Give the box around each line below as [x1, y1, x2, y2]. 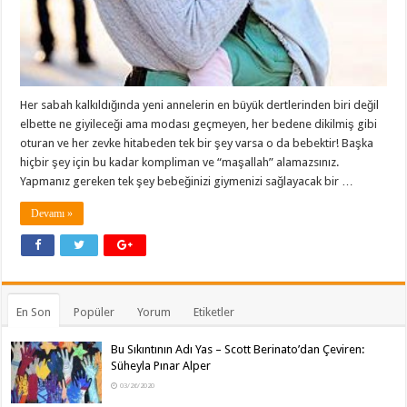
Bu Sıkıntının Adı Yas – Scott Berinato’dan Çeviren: [111, 342, 365, 356]
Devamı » [31, 206, 74, 220]
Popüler [74, 304, 115, 319]
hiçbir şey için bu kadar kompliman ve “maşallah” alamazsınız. [20, 154, 340, 169]
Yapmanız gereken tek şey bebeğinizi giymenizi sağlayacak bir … [20, 174, 354, 188]
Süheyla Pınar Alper [111, 358, 212, 372]
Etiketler [194, 304, 235, 319]
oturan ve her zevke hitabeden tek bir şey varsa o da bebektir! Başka [20, 135, 374, 150]
